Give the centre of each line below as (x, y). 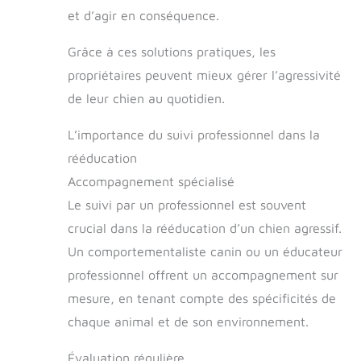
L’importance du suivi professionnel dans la (194, 134)
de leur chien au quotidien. (146, 98)
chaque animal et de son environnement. (188, 321)
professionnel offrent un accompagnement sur (203, 274)
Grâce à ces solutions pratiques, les (172, 51)
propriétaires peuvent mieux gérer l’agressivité (204, 75)
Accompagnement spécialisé (151, 181)
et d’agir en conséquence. (143, 15)
